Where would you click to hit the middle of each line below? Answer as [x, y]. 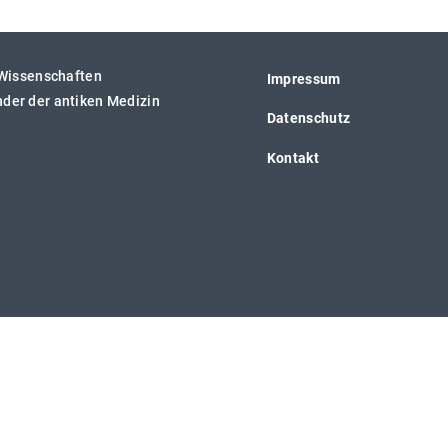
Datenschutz [308, 118]
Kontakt [292, 157]
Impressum [303, 78]
